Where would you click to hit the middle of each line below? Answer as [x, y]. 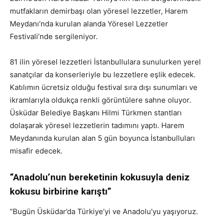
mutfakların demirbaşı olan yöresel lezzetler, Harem [99, 11]
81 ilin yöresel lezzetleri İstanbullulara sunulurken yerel [105, 62]
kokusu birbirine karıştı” [61, 192]
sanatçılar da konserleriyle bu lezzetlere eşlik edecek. [103, 75]
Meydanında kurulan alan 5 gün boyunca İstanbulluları [102, 138]
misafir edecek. [36, 151]
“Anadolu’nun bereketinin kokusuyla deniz [100, 177]
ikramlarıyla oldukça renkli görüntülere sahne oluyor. [100, 100]
